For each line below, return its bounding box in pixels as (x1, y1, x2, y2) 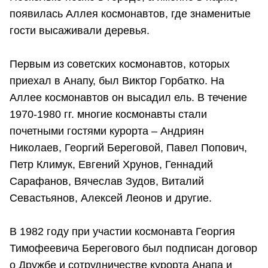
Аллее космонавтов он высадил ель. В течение (10, 92, 247, 104)
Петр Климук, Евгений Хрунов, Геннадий (10, 159, 213, 171)
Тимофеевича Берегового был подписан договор (10, 242, 257, 255)
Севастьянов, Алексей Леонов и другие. (10, 192, 212, 205)
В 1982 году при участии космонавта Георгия (10, 226, 235, 238)
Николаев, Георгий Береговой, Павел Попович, (10, 142, 247, 154)
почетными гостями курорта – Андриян (10, 125, 204, 138)
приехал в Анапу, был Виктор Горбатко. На (10, 75, 224, 87)
